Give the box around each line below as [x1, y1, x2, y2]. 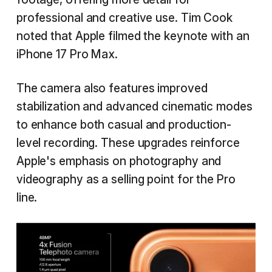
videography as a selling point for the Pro [16, 172, 236, 186]
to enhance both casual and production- [16, 117, 232, 132]
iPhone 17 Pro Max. [16, 47, 118, 61]
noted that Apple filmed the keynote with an [16, 29, 250, 43]
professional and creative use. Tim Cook [16, 10, 233, 25]
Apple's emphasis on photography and [16, 154, 222, 168]
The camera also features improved [16, 81, 208, 95]
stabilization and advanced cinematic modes [16, 99, 253, 114]
